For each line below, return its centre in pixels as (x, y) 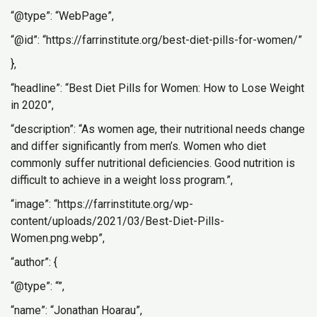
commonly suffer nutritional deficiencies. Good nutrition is (153, 163)
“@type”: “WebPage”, (62, 16)
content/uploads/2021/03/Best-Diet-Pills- (117, 221)
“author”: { (34, 262)
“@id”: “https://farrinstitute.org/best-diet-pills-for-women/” (156, 40)
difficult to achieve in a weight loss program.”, (122, 180)
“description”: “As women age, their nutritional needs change (158, 129)
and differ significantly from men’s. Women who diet (138, 146)
